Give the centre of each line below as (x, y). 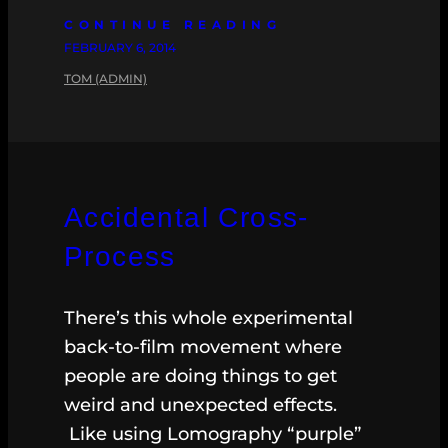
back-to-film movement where (203, 347)
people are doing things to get (200, 376)
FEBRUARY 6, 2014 (120, 48)
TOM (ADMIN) (105, 79)
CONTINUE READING (172, 25)
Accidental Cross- (186, 218)
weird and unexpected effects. (200, 405)
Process (120, 257)
